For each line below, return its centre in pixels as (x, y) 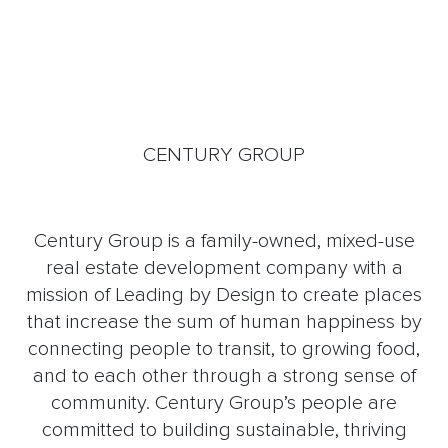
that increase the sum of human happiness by (224, 322)
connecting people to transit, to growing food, (224, 349)
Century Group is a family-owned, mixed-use (224, 241)
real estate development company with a (224, 268)
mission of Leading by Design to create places (224, 295)
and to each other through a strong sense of (224, 376)
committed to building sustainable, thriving (224, 430)
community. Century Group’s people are (224, 403)
